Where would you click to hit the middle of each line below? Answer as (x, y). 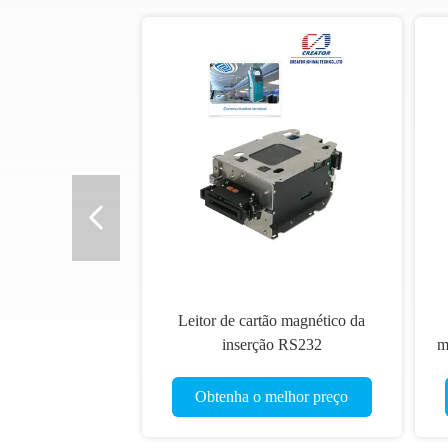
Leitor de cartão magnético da (262, 320)
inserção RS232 (262, 344)
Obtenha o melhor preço (262, 396)
